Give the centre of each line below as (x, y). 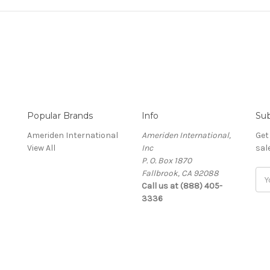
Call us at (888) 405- (182, 186)
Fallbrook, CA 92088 (180, 174)
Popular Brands (60, 116)
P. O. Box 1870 (166, 161)
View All (41, 148)
